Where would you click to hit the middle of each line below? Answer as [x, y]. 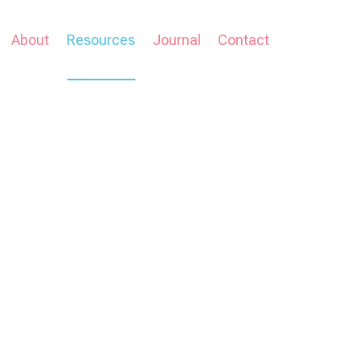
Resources [101, 39]
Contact [244, 39]
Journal [176, 39]
